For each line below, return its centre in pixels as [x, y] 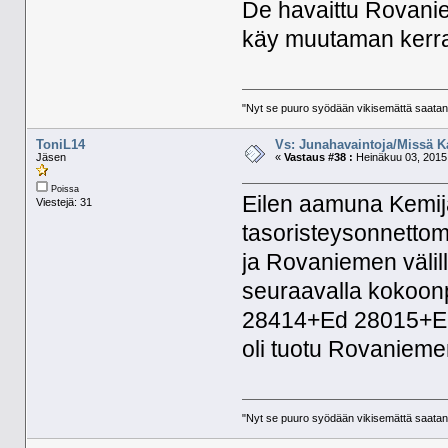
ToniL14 [60, 144]
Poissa [63, 188]
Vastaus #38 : [318, 156]
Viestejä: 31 [63, 201]
